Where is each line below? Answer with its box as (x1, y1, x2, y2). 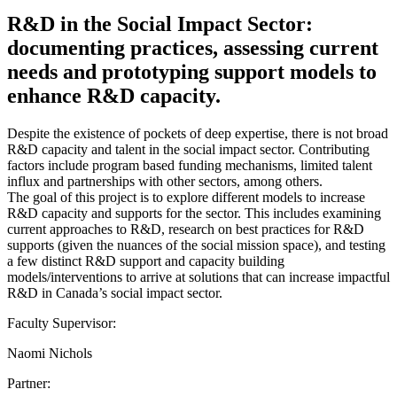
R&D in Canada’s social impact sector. (7, 284, 222, 300)
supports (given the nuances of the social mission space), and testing (7, 237, 385, 253)
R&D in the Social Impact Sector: (7, 12, 313, 35)
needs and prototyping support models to (7, 59, 377, 83)
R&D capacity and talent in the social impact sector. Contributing (7, 141, 370, 157)
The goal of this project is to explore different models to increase (7, 189, 365, 205)
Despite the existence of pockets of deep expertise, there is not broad (7, 125, 388, 141)
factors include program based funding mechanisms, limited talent (7, 157, 372, 173)
